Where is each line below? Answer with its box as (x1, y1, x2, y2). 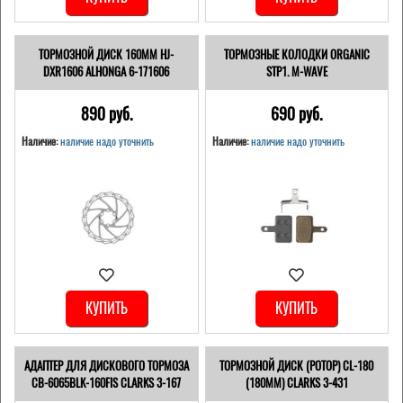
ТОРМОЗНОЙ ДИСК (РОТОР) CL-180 (219, 357, 374, 375)
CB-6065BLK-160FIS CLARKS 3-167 (31, 374, 182, 392)
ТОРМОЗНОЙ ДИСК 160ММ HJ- (39, 46, 175, 64)
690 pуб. (271, 103, 323, 126)
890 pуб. (80, 103, 132, 126)
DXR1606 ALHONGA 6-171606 (43, 63, 170, 81)
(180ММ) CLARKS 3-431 (245, 374, 348, 392)
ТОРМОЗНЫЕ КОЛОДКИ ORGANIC (223, 46, 370, 64)
